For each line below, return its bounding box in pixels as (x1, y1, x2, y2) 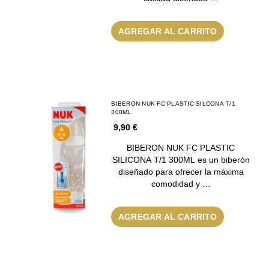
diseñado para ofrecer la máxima (118, 166, 244, 177)
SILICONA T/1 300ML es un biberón (112, 154, 250, 165)
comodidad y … (151, 178, 211, 189)
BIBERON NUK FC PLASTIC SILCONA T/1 (111, 100, 235, 107)
